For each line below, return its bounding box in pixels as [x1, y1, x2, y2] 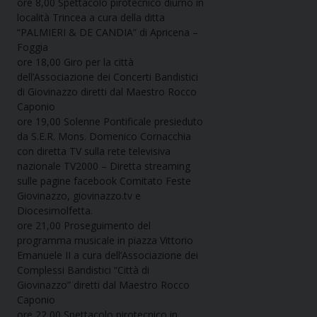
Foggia [17, 40, 48, 54]
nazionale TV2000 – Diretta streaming [17, 159, 190, 173]
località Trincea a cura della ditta [17, 11, 165, 25]
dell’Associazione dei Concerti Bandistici [17, 70, 198, 84]
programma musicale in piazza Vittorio [17, 234, 193, 248]
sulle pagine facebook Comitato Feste [17, 174, 191, 188]
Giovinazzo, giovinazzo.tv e [17, 189, 141, 203]
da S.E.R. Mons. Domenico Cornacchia [17, 129, 191, 144]
